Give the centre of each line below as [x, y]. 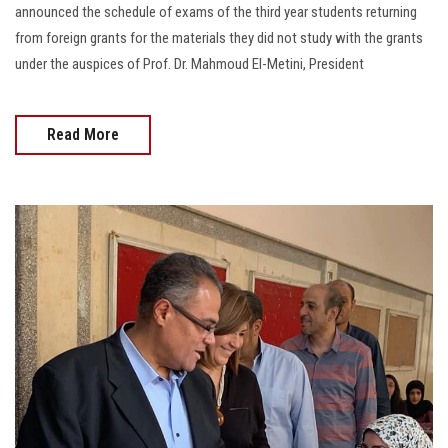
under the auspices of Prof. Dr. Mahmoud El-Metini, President [189, 64]
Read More [83, 135]
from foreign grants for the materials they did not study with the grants [219, 38]
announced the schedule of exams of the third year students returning [216, 12]
